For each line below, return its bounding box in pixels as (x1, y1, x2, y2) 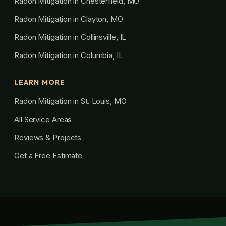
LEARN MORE (14, 77, 66, 87)
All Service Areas (14, 114, 72, 124)
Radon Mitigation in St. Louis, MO (14, 96, 127, 106)
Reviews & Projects (14, 132, 82, 142)
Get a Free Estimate (14, 150, 83, 160)
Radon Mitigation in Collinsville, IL (14, 32, 127, 42)
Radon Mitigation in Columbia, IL (14, 50, 123, 60)
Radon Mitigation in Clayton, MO (14, 14, 123, 24)
